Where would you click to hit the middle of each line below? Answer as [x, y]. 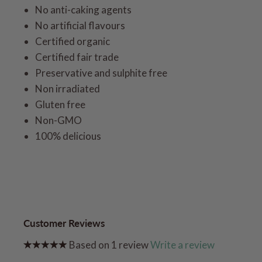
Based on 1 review [109, 244]
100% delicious [68, 136]
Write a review [182, 244]
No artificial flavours [80, 26]
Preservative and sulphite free [101, 73]
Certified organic [73, 42]
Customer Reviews [64, 223]
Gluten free [60, 105]
